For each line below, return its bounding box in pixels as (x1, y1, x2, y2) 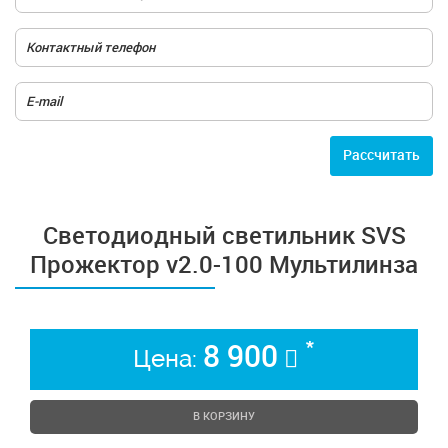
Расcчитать (343, 147, 420, 164)
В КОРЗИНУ (193, 410, 255, 423)
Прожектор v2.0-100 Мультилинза (30, 250, 418, 279)
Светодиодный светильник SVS (42, 221, 406, 250)
